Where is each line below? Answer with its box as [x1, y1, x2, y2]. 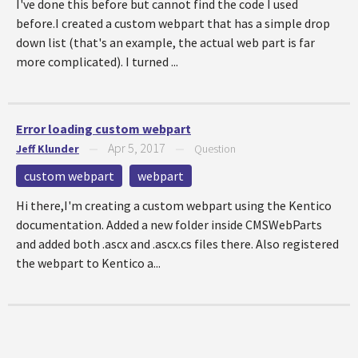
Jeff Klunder [16, 141, 79, 156]
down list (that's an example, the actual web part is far [16, 34, 315, 50]
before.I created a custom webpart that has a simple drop [16, 15, 330, 31]
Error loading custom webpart [16, 121, 191, 137]
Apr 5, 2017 [108, 140, 165, 156]
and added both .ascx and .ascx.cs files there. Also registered [16, 236, 339, 252]
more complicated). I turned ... [16, 54, 178, 70]
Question [194, 141, 236, 156]
